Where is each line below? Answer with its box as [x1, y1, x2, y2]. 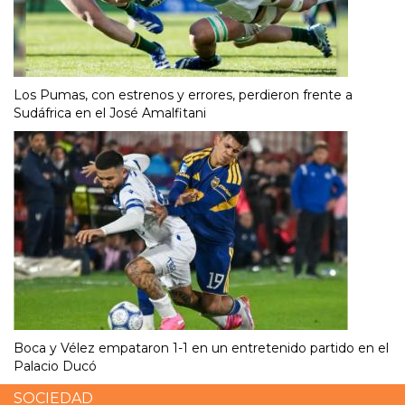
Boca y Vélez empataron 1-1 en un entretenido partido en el [14, 339, 389, 356]
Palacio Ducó [14, 357, 97, 374]
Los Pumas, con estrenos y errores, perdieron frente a [14, 86, 353, 103]
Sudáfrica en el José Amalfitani [14, 104, 206, 121]
